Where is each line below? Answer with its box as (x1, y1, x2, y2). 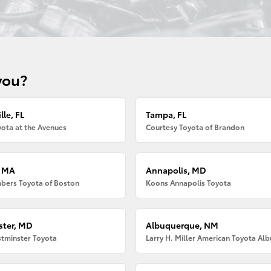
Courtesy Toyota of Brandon (146, 122, 245, 132)
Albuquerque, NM (146, 218, 219, 231)
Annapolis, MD (146, 163, 207, 176)
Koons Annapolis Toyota (146, 177, 232, 188)
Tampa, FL (146, 108, 187, 121)
